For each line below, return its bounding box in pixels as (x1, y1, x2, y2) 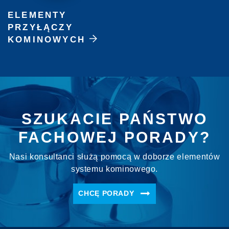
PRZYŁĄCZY (8, 22, 73, 32)
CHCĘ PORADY (78, 189, 137, 198)
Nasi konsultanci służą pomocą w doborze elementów (9, 152, 220, 161)
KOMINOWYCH (8, 34, 85, 44)
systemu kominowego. (71, 164, 158, 173)
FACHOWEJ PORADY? (18, 128, 211, 146)
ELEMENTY (8, 10, 67, 20)
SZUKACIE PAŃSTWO (21, 110, 208, 127)
